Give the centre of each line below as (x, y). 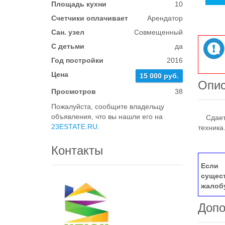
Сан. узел (68, 32)
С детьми (68, 46)
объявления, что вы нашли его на (107, 117)
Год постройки (77, 60)
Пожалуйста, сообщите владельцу (108, 106)
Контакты (77, 150)
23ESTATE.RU (74, 127)
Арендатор (165, 18)
